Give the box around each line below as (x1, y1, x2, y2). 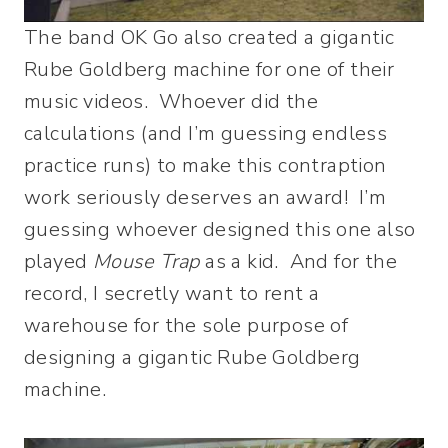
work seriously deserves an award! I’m (24, 183, 387, 211)
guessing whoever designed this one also (24, 215, 416, 243)
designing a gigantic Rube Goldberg (24, 343, 361, 371)
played (24, 247, 93, 275)
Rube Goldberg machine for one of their (24, 55, 395, 83)
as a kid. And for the (199, 247, 398, 275)
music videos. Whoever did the (24, 87, 318, 115)
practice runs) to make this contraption (24, 151, 387, 179)
